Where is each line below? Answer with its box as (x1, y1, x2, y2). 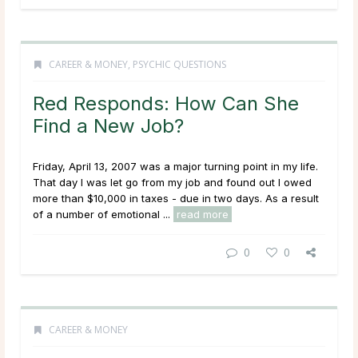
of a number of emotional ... (33, 208, 173, 221)
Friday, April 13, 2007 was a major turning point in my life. (33, 160, 318, 173)
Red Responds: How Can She (33, 92, 299, 116)
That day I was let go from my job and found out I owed (33, 176, 312, 189)
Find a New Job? (33, 114, 184, 138)
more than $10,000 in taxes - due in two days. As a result (33, 192, 319, 205)
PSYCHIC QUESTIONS (133, 58, 226, 72)
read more (177, 208, 229, 221)
